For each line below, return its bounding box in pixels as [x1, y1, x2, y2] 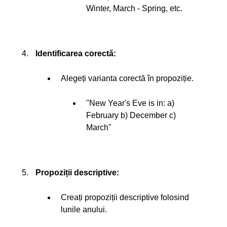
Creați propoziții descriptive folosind [61, 193, 189, 202]
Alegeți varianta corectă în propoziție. [61, 74, 194, 83]
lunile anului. [61, 205, 107, 214]
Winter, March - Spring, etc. [86, 4, 182, 13]
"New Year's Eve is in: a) [86, 99, 174, 108]
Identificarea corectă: [35, 49, 116, 58]
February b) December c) [86, 111, 176, 120]
